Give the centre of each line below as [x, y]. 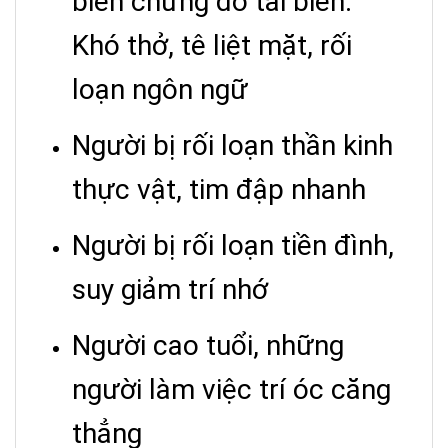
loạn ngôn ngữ [160, 90]
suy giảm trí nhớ [170, 290]
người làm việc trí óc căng [231, 390]
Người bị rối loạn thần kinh [232, 146]
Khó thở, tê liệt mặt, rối [212, 46]
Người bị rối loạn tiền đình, [233, 246]
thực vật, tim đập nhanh [219, 190]
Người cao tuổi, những [208, 346]
